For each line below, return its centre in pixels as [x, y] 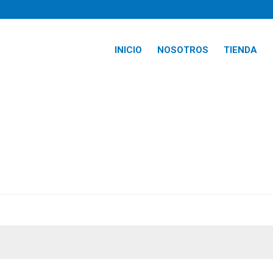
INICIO [129, 50]
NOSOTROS [183, 50]
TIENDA [241, 50]
